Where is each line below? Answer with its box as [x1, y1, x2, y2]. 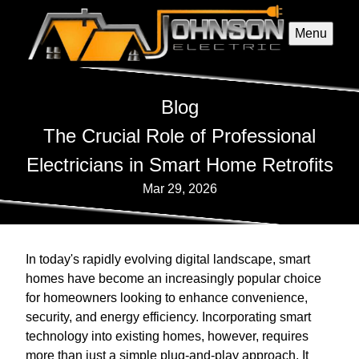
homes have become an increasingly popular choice [26, 272, 321, 286]
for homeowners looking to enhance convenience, [26, 291, 308, 305]
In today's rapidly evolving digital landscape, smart [26, 252, 310, 267]
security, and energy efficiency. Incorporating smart [26, 310, 311, 325]
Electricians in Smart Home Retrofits [26, 154, 333, 176]
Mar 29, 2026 [142, 182, 217, 196]
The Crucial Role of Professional [43, 125, 316, 147]
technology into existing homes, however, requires [26, 329, 309, 344]
